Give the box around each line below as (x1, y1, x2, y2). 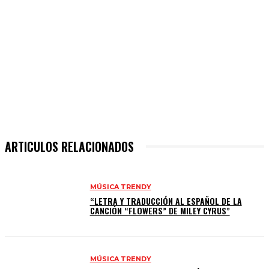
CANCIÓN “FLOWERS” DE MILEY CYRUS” (89, 204, 230, 217)
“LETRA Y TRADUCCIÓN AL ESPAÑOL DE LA (89, 195, 242, 208)
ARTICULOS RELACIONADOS (5, 137, 134, 156)
